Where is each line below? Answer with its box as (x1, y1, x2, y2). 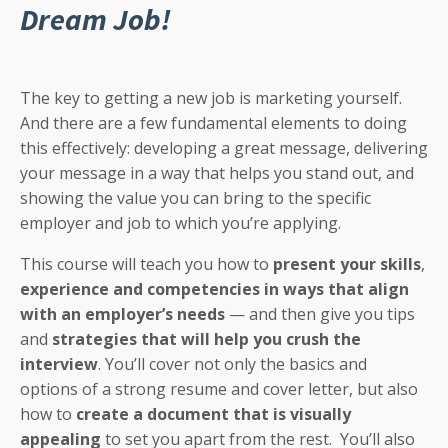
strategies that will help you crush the (52, 328, 361, 351)
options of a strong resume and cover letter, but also (20, 378, 418, 401)
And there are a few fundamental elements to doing (20, 112, 407, 135)
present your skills (269, 253, 421, 276)
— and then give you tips (225, 303, 415, 326)
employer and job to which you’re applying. (20, 212, 345, 235)
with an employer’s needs (20, 303, 225, 326)
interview (20, 353, 98, 376)
